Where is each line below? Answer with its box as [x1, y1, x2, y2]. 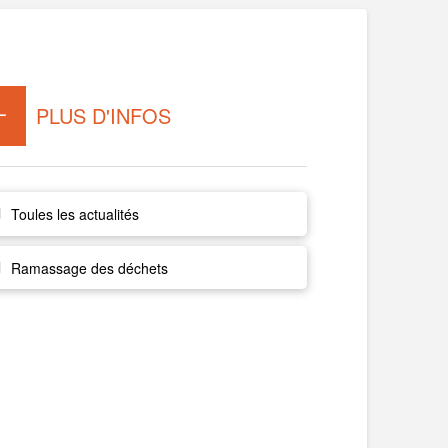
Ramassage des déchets [10, 257, 168, 278]
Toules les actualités [10, 203, 139, 224]
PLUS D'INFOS [36, 101, 172, 131]
